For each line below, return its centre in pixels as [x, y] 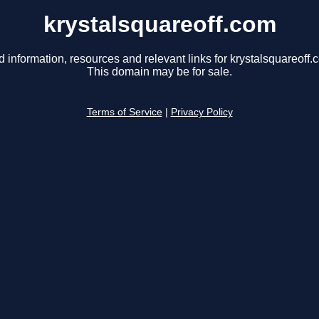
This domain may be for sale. [159, 72]
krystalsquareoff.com [159, 24]
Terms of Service [124, 113]
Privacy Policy [202, 113]
